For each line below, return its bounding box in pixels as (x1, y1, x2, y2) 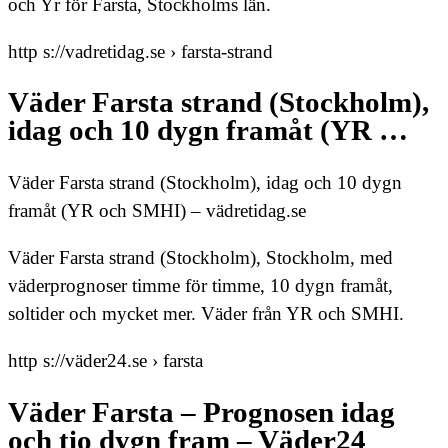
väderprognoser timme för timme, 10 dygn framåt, (8, 275, 393, 297)
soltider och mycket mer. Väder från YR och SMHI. (8, 303, 404, 325)
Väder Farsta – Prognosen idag (8, 396, 395, 428)
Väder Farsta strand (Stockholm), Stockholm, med (8, 247, 393, 269)
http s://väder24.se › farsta (8, 350, 203, 372)
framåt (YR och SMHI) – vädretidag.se (8, 200, 306, 222)
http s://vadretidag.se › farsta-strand (8, 40, 273, 62)
